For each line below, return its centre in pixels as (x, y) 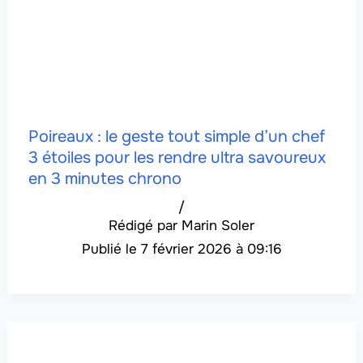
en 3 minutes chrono (105, 179)
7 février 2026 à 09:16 (211, 250)
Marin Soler (218, 226)
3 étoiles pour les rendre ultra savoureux (177, 158)
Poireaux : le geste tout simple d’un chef (176, 137)
